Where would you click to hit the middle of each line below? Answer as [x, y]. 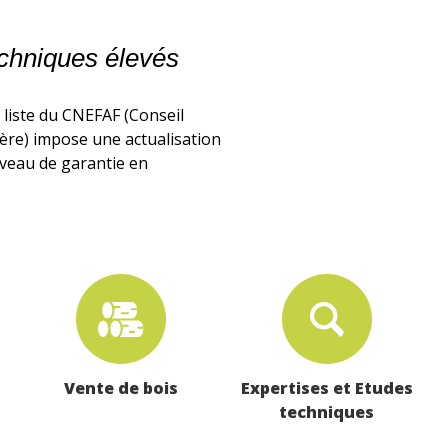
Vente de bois [121, 387]
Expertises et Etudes [326, 387]
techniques [327, 411]
